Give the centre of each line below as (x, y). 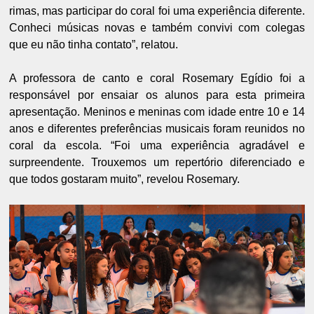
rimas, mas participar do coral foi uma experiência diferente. (157, 11)
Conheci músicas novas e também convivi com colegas (157, 28)
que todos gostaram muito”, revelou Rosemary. (125, 179)
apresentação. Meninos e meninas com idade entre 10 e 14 (157, 112)
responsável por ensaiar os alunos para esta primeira (157, 95)
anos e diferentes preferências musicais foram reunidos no (157, 129)
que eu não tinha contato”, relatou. (94, 45)
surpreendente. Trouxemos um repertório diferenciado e (157, 162)
